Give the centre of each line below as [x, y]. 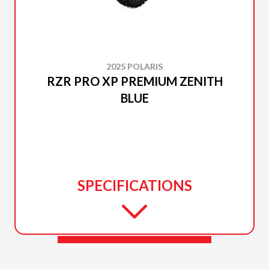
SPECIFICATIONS [134, 185]
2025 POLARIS [134, 66]
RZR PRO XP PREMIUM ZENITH [134, 81]
